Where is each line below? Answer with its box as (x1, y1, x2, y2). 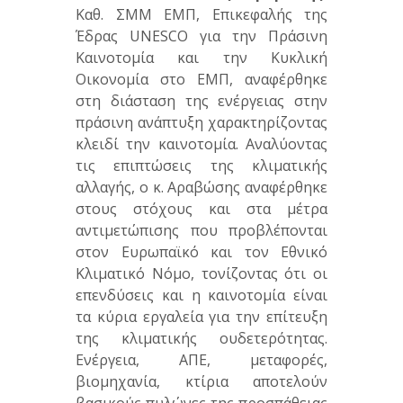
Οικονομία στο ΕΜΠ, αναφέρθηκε (76, 69, 327, 90)
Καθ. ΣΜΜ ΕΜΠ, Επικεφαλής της (76, 4, 327, 25)
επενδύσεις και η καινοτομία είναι (76, 285, 327, 306)
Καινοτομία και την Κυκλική (76, 48, 327, 68)
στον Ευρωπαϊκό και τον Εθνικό (76, 242, 327, 263)
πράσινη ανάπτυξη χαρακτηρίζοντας (76, 112, 327, 133)
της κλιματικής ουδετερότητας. (76, 328, 327, 349)
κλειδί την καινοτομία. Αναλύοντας (76, 134, 327, 155)
